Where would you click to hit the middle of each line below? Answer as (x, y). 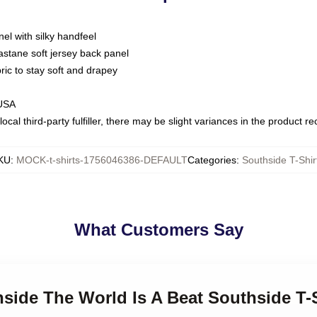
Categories (212, 160)
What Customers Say (158, 230)
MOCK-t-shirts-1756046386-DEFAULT (102, 160)
